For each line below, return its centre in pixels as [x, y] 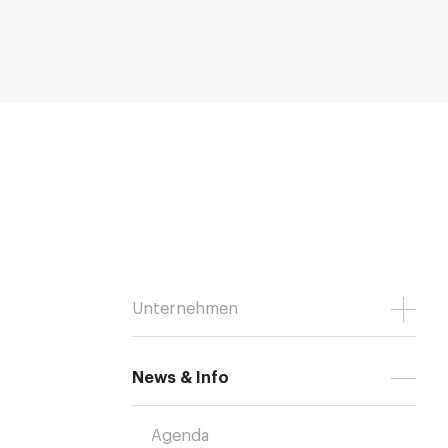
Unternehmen [185, 309]
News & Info [181, 378]
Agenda [180, 436]
